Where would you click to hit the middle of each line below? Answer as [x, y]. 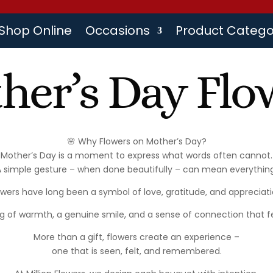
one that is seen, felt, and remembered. [136, 251]
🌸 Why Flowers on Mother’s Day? [136, 142]
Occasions [118, 31]
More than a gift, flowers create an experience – [136, 237]
